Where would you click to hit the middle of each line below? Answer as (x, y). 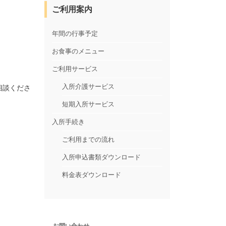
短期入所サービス (89, 104)
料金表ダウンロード (92, 175)
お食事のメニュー (78, 51)
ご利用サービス (75, 69)
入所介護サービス (89, 87)
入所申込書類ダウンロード (102, 157)
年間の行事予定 (75, 34)
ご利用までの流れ (89, 139)
